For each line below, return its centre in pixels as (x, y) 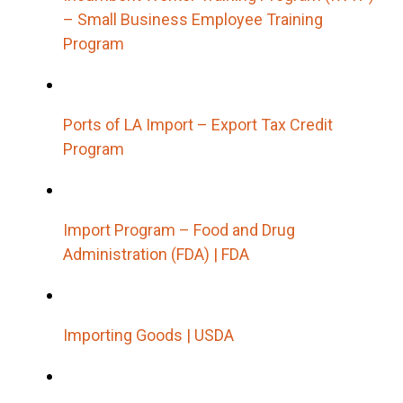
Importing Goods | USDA (148, 335)
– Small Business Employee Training (193, 19)
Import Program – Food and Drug (179, 229)
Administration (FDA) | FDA (156, 254)
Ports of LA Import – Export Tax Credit (198, 124)
